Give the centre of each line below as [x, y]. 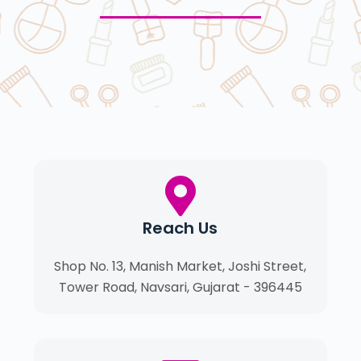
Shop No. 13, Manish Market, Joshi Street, [180, 266]
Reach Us [180, 228]
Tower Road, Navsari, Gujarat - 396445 [180, 287]
